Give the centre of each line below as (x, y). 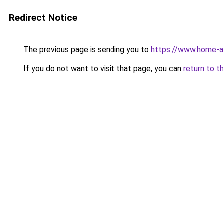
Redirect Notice (43, 18)
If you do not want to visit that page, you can (102, 68)
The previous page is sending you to (86, 50)
